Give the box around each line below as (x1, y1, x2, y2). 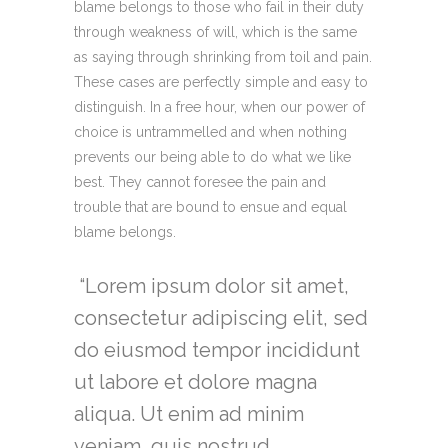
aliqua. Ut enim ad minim (74, 402, 304, 426)
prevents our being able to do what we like (74, 149, 351, 165)
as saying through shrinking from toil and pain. (74, 49, 372, 65)
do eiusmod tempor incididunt (74, 338, 360, 362)
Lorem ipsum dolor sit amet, (80, 274, 349, 298)
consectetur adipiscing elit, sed (74, 306, 368, 330)
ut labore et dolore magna (74, 370, 317, 394)
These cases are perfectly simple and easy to (74, 74, 368, 90)
